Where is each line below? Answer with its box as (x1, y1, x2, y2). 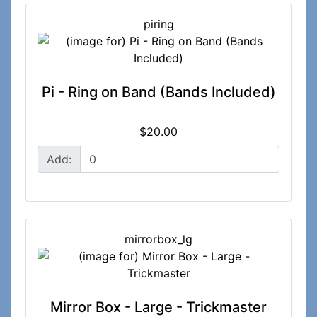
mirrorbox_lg (125, 231, 192, 246)
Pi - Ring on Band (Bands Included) (41, 83, 276, 100)
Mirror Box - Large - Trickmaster (50, 298, 267, 316)
